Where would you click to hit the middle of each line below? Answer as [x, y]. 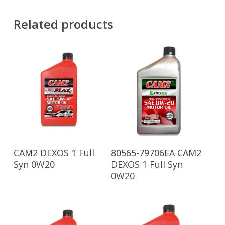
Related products [63, 24]
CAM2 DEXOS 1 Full [54, 153]
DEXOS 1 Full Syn [147, 164]
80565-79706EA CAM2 [156, 153]
